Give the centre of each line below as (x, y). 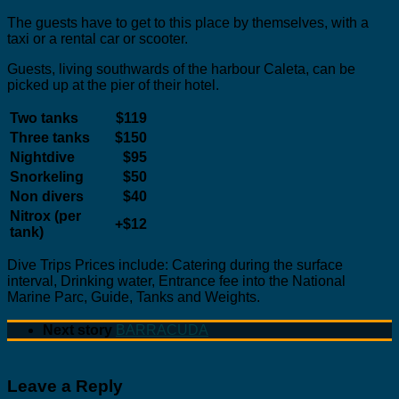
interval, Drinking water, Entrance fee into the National (176, 281)
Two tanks (44, 118)
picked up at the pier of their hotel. (113, 85)
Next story (79, 330)
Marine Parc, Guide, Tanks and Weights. (134, 297)
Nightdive (42, 158)
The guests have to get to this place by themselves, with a (188, 23)
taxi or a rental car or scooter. (98, 39)
